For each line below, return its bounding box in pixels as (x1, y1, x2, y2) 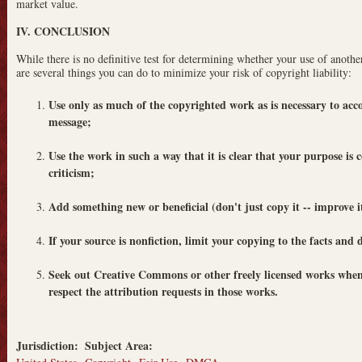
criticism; (48, 163, 95, 181)
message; (48, 112, 91, 130)
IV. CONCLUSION (16, 22, 110, 40)
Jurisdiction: (16, 337, 82, 355)
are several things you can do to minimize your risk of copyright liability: (16, 64, 351, 80)
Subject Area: (85, 337, 157, 355)
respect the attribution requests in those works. (48, 282, 278, 300)
